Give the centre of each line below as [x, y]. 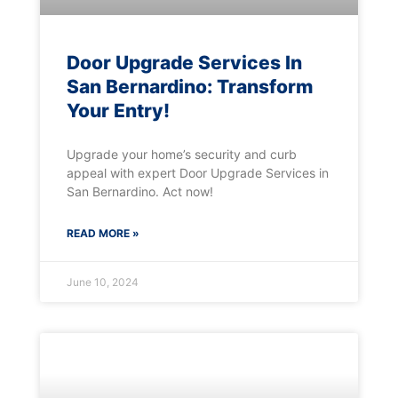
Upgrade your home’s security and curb [181, 154]
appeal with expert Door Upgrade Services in [197, 172]
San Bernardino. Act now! [139, 191]
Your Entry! [118, 110]
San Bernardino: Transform [189, 86]
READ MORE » [103, 233]
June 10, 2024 [102, 282]
